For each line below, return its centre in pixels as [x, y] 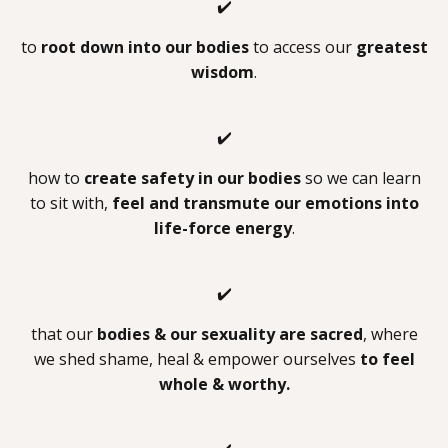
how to [55, 177]
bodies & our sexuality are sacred [229, 333]
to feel [387, 358]
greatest [391, 46]
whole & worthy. [224, 383]
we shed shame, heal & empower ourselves [196, 358]
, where [390, 333]
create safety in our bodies [192, 177]
